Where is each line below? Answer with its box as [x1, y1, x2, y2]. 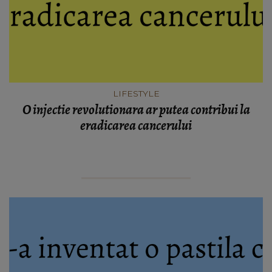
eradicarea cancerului [80, 116, 192, 135]
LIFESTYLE [112, 88, 160, 98]
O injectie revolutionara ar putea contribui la [22, 100, 250, 119]
